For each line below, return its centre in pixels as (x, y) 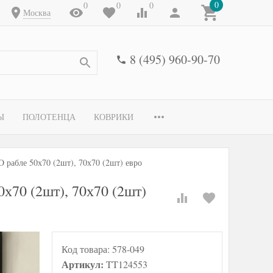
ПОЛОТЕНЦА (49, 117)
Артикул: (84, 264)
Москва (37, 12)
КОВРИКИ (114, 117)
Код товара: (87, 249)
